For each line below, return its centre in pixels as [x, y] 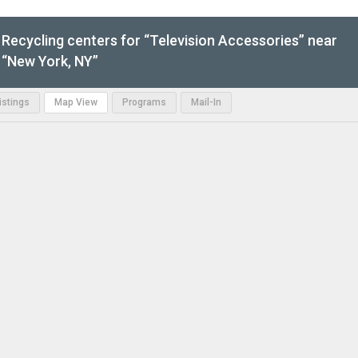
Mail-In [206, 103]
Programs [144, 103]
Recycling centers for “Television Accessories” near [169, 41]
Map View [76, 103]
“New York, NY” [50, 62]
